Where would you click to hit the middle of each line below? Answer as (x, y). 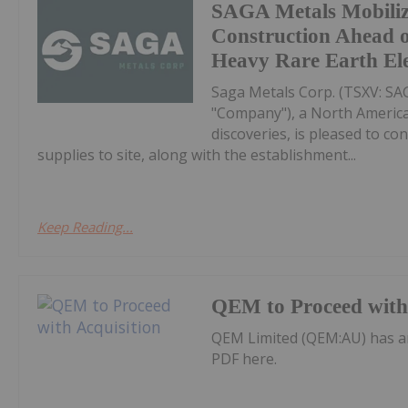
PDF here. (245, 358)
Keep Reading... (85, 226)
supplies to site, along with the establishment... (197, 154)
